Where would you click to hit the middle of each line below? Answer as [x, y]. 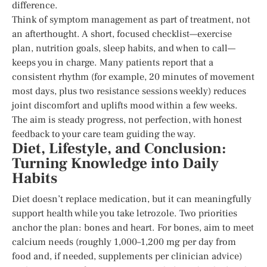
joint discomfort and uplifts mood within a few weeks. [125, 105]
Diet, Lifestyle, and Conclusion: [119, 148]
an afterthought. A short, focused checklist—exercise [122, 34]
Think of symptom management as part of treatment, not [131, 19]
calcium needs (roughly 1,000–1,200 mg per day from [124, 242]
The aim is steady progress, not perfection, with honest [127, 119]
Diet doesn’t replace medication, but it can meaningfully [132, 199]
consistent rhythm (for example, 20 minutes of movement [133, 77]
